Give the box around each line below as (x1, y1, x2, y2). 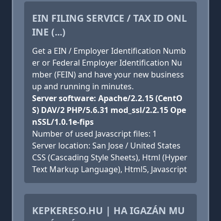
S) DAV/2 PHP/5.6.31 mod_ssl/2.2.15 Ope (32, 105, 186, 115)
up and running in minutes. (32, 81, 134, 92)
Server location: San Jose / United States (32, 140, 181, 151)
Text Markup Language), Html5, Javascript (32, 164, 187, 175)
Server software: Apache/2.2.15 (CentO (32, 93, 183, 104)
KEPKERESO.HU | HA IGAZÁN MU (32, 204, 185, 217)
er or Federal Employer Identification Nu (32, 57, 182, 68)
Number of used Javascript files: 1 (32, 128, 157, 139)
